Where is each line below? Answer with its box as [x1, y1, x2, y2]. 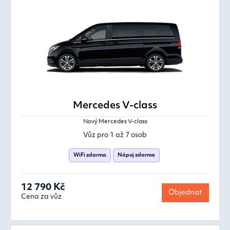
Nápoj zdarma [117, 153, 155, 158]
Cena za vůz [21, 194, 62, 201]
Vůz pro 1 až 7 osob [83, 132, 147, 139]
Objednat [168, 189, 202, 197]
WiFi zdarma [73, 153, 106, 158]
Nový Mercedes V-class [83, 119, 147, 125]
